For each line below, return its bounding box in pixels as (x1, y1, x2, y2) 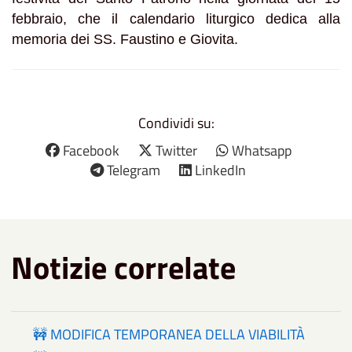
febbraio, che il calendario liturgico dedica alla (12, 10, 340, 27)
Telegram (107, 159, 160, 181)
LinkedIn (195, 159, 246, 181)
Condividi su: (137, 112, 214, 134)
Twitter (155, 139, 197, 161)
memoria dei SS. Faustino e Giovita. (12, 31, 238, 47)
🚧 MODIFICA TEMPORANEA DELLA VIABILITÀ (33, 323, 305, 345)
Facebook (62, 139, 119, 161)
